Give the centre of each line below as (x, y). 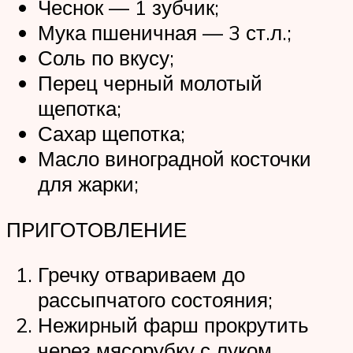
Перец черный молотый (150, 83)
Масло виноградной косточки (175, 159)
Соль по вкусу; (106, 58)
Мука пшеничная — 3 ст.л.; (165, 33)
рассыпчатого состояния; (155, 300)
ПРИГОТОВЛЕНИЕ (97, 229)
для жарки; (88, 184)
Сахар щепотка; (111, 134)
